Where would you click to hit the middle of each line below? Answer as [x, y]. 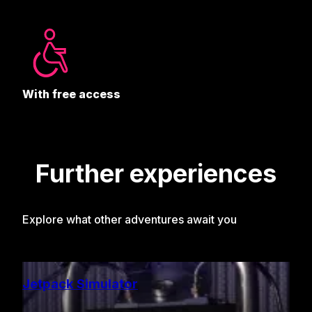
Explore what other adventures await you [130, 219]
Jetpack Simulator [80, 283]
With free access [71, 94]
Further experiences [156, 174]
